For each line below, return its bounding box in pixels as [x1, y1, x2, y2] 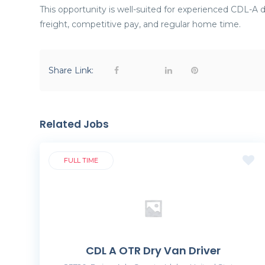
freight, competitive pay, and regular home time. [40, 19, 241, 30]
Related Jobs [40, 117, 109, 131]
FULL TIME [64, 156, 98, 164]
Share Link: [49, 65, 96, 76]
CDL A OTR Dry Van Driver [85, 243, 221, 258]
